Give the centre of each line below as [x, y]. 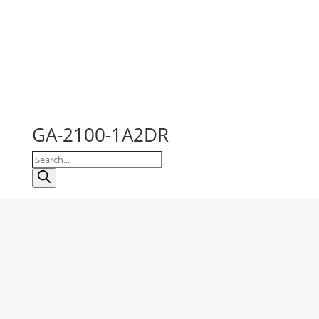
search [47, 175]
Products [52, 158]
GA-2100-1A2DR [100, 135]
